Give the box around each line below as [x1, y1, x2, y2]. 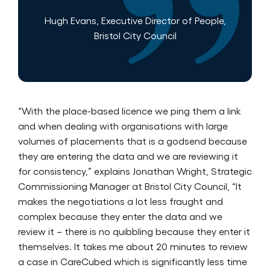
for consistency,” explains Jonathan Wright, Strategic [18, 165, 252, 177]
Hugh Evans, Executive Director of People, [44, 14, 226, 26]
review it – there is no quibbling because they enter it [18, 225, 250, 237]
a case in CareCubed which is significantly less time [18, 255, 247, 267]
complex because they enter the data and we [18, 210, 222, 222]
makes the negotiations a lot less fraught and [18, 195, 223, 207]
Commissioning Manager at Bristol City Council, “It [18, 180, 242, 192]
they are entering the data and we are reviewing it [18, 149, 238, 162]
